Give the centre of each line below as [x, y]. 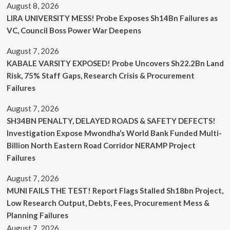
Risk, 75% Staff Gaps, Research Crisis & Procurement [100, 75]
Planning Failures [37, 215]
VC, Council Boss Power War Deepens [74, 30]
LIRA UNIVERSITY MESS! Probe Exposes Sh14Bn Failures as [112, 18]
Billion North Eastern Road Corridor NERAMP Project [101, 145]
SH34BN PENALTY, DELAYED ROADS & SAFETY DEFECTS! [111, 120]
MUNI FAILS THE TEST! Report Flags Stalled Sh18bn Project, [115, 190]
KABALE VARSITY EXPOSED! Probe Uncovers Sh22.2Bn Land [115, 63]
